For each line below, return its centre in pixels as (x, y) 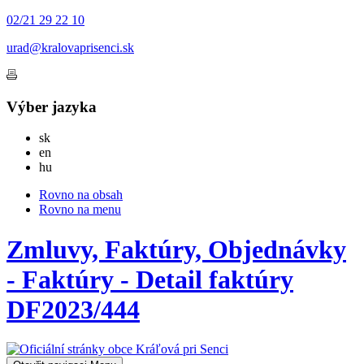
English (70, 152)
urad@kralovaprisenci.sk (70, 48)
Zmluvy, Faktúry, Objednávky (176, 249)
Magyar (71, 167)
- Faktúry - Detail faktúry (150, 279)
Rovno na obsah (81, 195)
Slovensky (76, 137)
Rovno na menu (80, 210)
